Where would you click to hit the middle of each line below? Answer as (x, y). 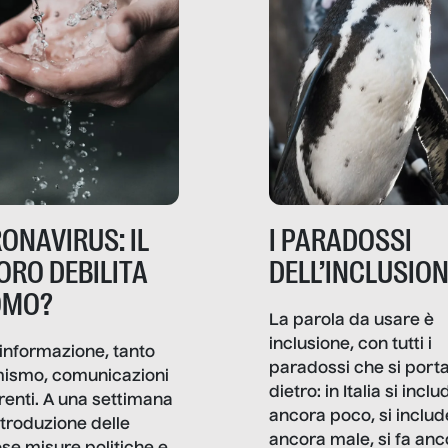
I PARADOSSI (340, 240)
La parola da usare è (351, 320)
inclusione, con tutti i (350, 344)
